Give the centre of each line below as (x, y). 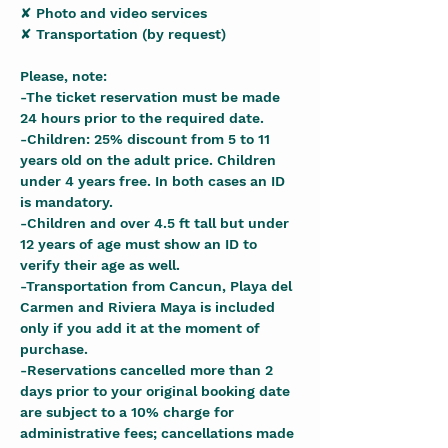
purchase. (54, 349)
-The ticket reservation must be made (152, 97)
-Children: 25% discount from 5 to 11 (147, 139)
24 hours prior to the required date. (142, 118)
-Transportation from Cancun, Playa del (158, 286)
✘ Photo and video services (113, 13)
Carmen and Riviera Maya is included (149, 307)
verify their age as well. (100, 265)
